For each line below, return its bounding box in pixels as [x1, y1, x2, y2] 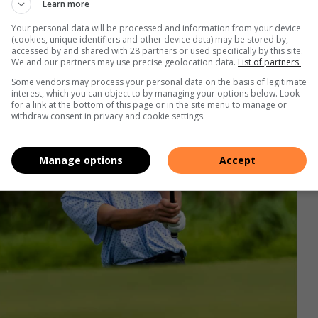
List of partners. [238, 55, 301, 68]
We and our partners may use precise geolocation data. [11, 55, 238, 68]
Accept [219, 153, 256, 167]
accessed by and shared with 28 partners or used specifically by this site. [11, 44, 303, 57]
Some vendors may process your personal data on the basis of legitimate [11, 75, 307, 88]
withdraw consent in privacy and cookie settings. [11, 109, 205, 122]
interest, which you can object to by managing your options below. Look [11, 87, 300, 99]
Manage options [39, 153, 123, 167]
